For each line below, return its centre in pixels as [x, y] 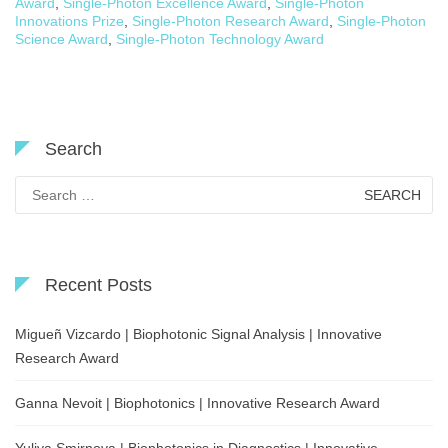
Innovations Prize [69, 21]
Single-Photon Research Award [230, 21]
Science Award [61, 39]
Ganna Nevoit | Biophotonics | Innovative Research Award [197, 403]
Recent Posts [98, 285]
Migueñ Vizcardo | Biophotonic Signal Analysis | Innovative [198, 334]
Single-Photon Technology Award [220, 39]
